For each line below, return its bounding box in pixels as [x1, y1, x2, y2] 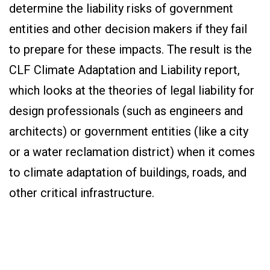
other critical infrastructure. [9, 186, 154, 200]
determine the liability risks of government [9, 1, 233, 16]
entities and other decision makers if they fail [9, 22, 247, 36]
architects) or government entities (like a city [9, 124, 248, 139]
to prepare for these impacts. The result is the [9, 42, 252, 57]
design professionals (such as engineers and [9, 104, 243, 118]
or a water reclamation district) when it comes [9, 145, 255, 159]
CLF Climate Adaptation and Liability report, [9, 63, 240, 77]
